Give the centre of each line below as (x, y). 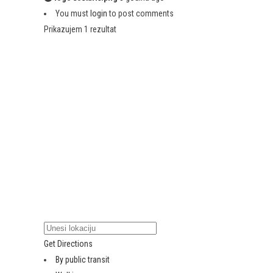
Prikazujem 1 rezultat (80, 30)
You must (73, 14)
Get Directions (68, 244)
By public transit (83, 260)
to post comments (140, 14)
